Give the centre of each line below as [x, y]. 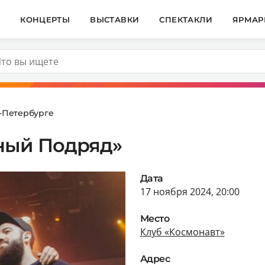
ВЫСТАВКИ [115, 19]
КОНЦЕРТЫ [45, 19]
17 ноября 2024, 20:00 [190, 191]
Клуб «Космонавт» [182, 232]
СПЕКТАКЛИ [186, 19]
